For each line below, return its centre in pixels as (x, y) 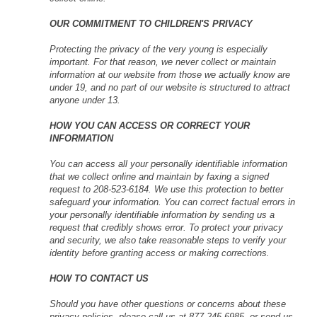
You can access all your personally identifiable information (168, 163)
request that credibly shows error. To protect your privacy (166, 227)
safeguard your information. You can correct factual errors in (172, 202)
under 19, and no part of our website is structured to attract (170, 87)
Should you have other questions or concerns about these (168, 304)
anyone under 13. (85, 100)
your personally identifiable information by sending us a (162, 214)
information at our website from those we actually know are (170, 74)
